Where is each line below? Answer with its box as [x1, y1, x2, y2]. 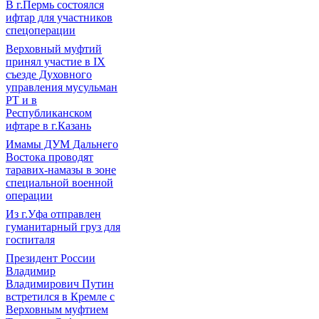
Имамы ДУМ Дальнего [6, 138, 118, 150]
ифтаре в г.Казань [6, 120, 91, 132]
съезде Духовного [6, 68, 92, 80]
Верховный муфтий [6, 43, 102, 55]
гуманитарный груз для [6, 221, 120, 233]
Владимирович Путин [6, 278, 114, 290]
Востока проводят [6, 151, 93, 163]
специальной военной [6, 177, 113, 189]
